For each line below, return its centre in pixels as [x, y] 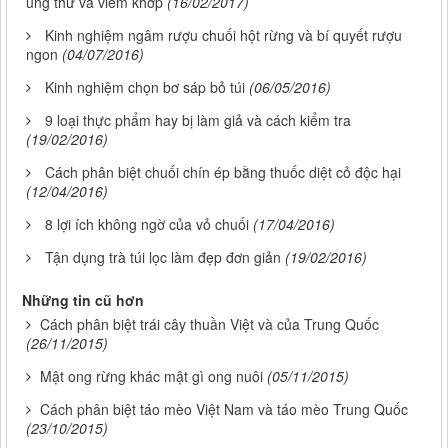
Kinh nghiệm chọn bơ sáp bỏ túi [145, 87]
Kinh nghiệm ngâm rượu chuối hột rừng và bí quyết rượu [223, 35]
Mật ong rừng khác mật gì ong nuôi [151, 376]
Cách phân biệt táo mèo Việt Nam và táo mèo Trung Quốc [224, 409]
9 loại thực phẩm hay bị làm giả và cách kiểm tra [198, 120]
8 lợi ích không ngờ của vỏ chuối [147, 224]
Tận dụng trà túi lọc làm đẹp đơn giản [163, 257]
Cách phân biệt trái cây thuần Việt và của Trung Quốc [209, 324]
